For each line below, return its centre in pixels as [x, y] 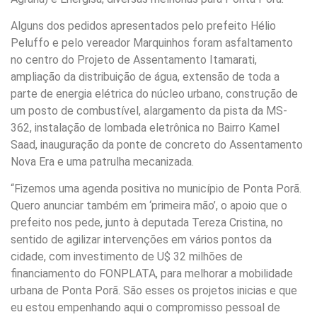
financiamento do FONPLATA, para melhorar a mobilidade [152, 274]
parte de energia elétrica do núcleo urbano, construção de [154, 93]
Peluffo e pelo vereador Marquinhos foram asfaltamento [152, 42]
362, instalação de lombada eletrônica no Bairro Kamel [145, 127]
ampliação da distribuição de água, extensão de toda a [145, 76]
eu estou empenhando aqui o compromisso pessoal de [145, 308]
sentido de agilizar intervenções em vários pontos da [141, 240]
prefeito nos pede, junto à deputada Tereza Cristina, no [147, 223]
